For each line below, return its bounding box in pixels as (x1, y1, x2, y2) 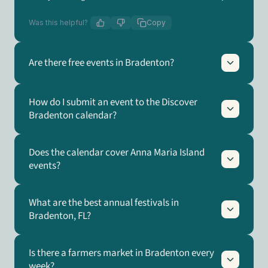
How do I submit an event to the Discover (29, 95, 197, 109)
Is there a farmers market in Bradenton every (29, 246, 214, 260)
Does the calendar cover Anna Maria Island (29, 145, 205, 160)
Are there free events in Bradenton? (29, 56, 174, 70)
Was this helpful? (29, 18, 88, 27)
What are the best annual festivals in (29, 196, 179, 210)
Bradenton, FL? (29, 209, 91, 223)
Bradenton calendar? (29, 108, 117, 123)
